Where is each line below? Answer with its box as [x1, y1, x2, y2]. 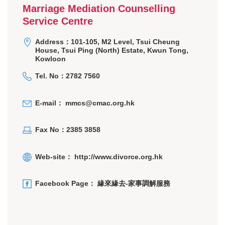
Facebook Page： [35, 179, 97, 188]
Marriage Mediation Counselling [23, 3, 175, 14]
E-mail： [35, 98, 65, 107]
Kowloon [35, 54, 66, 63]
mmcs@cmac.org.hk [65, 98, 135, 107]
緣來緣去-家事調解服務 [97, 179, 170, 188]
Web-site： [35, 152, 74, 161]
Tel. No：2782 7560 [35, 72, 100, 80]
